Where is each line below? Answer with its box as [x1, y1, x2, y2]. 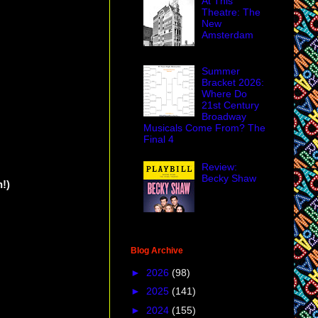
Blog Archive [131, 246, 183, 256]
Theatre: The [202, 6, 261, 18]
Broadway [202, 111, 247, 123]
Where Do [202, 88, 248, 100]
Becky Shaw [202, 172, 257, 184]
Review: [202, 160, 238, 172]
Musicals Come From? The [143, 122, 265, 134]
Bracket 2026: [202, 77, 265, 89]
